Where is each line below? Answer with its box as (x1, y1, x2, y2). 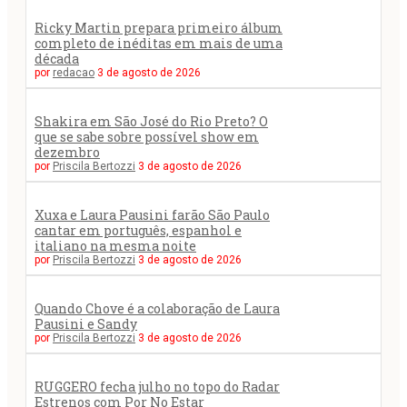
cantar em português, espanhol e (35, 221, 242, 239)
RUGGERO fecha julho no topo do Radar (35, 377, 280, 395)
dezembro (35, 143, 100, 161)
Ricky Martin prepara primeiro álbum (35, 18, 283, 36)
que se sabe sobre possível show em (35, 127, 259, 145)
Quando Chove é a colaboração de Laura (35, 299, 280, 317)
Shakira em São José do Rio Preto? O (35, 112, 268, 130)
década (35, 49, 79, 67)
